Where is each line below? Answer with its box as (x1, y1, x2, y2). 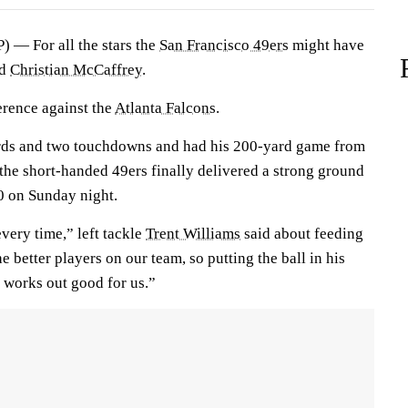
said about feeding (240, 225, 363, 242)
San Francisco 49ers (159, 36, 289, 54)
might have (289, 36, 364, 54)
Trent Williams (146, 225, 240, 242)
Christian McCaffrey (10, 61, 142, 78)
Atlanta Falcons (115, 99, 216, 117)
